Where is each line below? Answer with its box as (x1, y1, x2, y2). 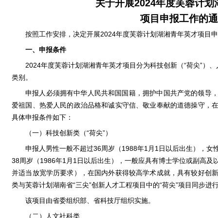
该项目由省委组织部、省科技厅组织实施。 (25, 197, 155, 204)
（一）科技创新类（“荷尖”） (25, 129, 112, 137)
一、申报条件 (25, 46, 66, 54)
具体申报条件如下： (12, 113, 73, 121)
